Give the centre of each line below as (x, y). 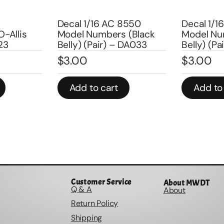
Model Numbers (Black (87, 34)
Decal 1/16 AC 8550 (80, 23)
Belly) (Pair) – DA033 (83, 44)
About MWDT (186, 183)
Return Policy (94, 203)
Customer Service (101, 182)
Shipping (86, 217)
